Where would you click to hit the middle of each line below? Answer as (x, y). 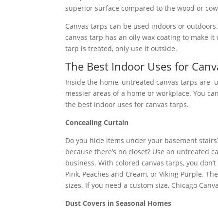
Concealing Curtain (97, 122)
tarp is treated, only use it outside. (121, 48)
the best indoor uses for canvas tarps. (127, 104)
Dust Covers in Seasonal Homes (118, 203)
